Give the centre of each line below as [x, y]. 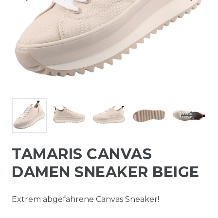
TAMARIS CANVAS [82, 154]
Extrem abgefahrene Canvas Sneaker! [85, 199]
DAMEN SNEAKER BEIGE [106, 172]
